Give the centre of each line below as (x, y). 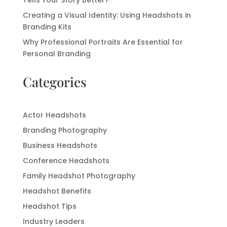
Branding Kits (47, 27)
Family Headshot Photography (79, 176)
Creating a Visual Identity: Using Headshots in (107, 15)
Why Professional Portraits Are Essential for (103, 42)
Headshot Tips (49, 206)
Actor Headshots (54, 115)
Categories (54, 82)
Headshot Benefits (57, 191)
